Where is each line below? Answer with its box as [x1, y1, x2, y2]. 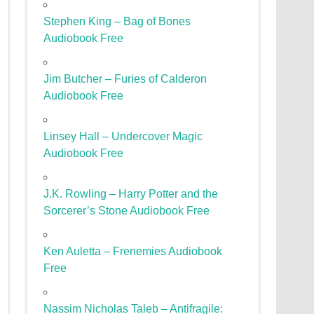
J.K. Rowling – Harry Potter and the [43, 188, 219, 200]
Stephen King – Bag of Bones [43, 15, 191, 28]
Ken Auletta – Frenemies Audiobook [43, 245, 223, 258]
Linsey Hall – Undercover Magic [43, 130, 203, 143]
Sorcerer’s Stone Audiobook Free [43, 205, 210, 217]
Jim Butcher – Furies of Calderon [43, 73, 207, 86]
